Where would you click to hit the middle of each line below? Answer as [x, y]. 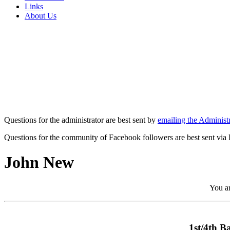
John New [39, 162]
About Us [41, 15]
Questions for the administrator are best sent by [81, 120]
